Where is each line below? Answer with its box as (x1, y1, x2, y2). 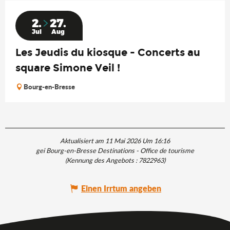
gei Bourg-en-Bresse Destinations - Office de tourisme (36, 146, 194, 156)
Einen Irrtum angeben (81, 182, 161, 195)
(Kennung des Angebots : (65, 156, 139, 165)
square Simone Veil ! (15, 62, 120, 74)
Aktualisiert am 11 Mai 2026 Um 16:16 (60, 136, 170, 146)
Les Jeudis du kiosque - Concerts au (15, 46, 200, 59)
